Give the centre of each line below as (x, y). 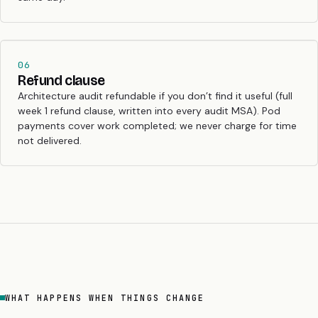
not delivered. (50, 140)
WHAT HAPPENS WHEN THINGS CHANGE (105, 297)
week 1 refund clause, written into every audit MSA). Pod (149, 110)
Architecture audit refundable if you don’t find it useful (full (155, 95)
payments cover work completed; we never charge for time (157, 125)
